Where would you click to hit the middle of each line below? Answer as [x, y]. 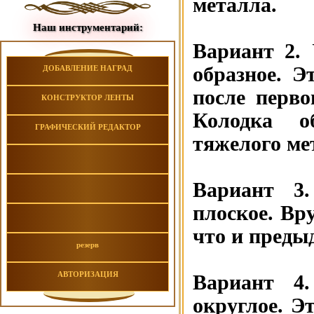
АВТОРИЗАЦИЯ [88, 274]
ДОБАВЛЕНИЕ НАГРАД [88, 68]
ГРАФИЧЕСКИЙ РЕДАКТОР [88, 127]
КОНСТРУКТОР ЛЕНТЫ [88, 97]
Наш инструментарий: [88, 27]
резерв [88, 245]
